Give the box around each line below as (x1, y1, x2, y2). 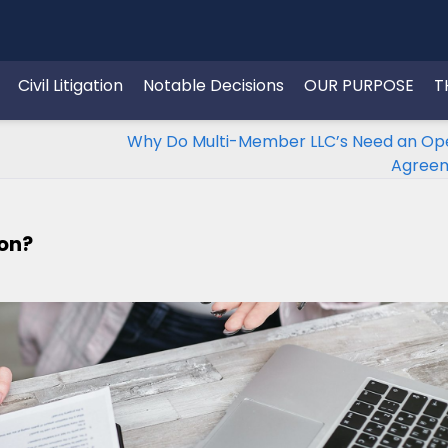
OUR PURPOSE (304, 74, 414, 97)
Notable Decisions (143, 74, 284, 97)
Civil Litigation (18, 74, 123, 97)
